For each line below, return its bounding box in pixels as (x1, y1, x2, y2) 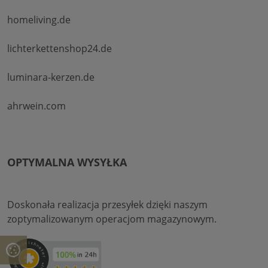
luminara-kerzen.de (7, 71, 95, 84)
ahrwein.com (7, 99, 66, 113)
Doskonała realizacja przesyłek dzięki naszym (7, 198, 208, 212)
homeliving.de (7, 13, 71, 27)
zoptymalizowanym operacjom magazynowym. (7, 212, 217, 226)
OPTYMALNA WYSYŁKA (7, 155, 127, 170)
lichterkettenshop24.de (7, 42, 112, 56)
